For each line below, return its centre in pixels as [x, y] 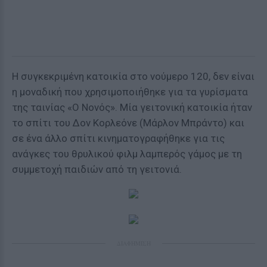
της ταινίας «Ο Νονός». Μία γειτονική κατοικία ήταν [132, 107]
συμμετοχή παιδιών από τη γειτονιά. [97, 169]
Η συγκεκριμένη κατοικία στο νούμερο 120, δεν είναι [133, 76]
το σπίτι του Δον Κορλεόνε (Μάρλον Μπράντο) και [128, 123]
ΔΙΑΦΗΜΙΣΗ [133, 243]
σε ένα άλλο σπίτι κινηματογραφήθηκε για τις [118, 138]
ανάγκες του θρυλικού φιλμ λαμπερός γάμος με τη [127, 154]
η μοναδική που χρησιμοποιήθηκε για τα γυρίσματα [130, 92]
